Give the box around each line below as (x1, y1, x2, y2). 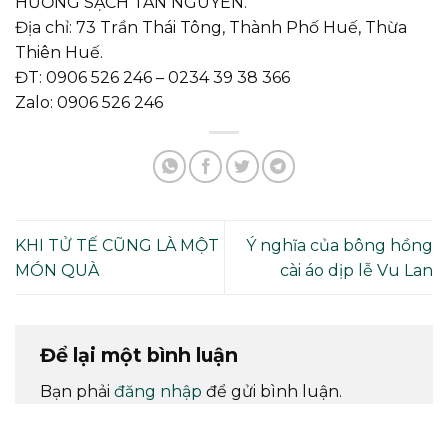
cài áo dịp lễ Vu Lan (280, 260, 433, 280)
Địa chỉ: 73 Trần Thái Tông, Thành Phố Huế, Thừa (15, 18, 407, 38)
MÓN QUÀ (15, 260, 99, 280)
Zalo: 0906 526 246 (15, 93, 163, 113)
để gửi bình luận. (202, 382, 342, 402)
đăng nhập (114, 382, 202, 402)
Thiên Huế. (15, 43, 103, 63)
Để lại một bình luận (40, 342, 238, 367)
